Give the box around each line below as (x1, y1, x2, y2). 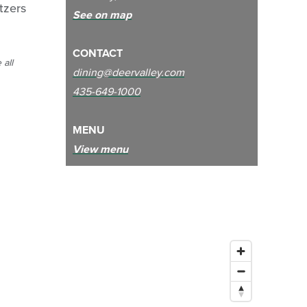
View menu (73, 141, 128, 157)
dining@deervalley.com (73, 64, 184, 80)
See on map (73, 7, 132, 23)
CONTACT (73, 45, 123, 61)
